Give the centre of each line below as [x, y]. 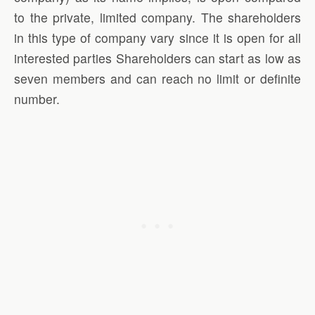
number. [37, 98]
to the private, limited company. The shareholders [157, 17]
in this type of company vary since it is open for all [157, 37]
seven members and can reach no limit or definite [157, 78]
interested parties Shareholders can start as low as [157, 58]
